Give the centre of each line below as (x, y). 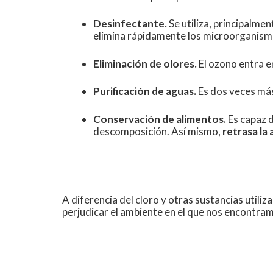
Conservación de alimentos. (160, 119)
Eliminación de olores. (145, 63)
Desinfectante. (130, 24)
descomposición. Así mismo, (158, 131)
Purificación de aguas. (145, 91)
